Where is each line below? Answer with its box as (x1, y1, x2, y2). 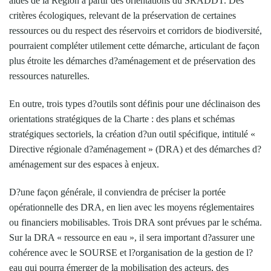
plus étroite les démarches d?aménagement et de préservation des (9, 55, 255, 66)
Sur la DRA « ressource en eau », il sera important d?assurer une (9, 232, 255, 243)
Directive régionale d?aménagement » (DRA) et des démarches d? (9, 143, 261, 154)
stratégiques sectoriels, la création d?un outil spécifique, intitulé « (9, 128, 255, 139)
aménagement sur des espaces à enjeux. (9, 158, 159, 169)
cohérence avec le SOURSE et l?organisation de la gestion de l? (9, 247, 253, 258)
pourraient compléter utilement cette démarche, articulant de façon (9, 40, 260, 51)
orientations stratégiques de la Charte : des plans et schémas (9, 113, 235, 124)
